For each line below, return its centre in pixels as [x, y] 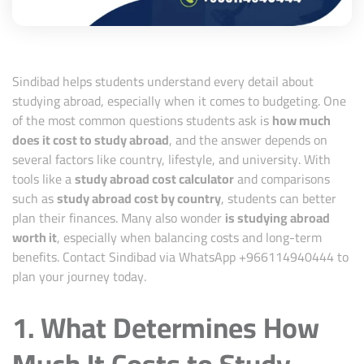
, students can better [279, 198]
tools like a [43, 178]
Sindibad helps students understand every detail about [163, 81]
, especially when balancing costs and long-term [189, 237]
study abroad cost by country [139, 198]
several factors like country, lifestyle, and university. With [171, 159]
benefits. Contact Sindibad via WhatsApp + [129, 256]
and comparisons [282, 178]
